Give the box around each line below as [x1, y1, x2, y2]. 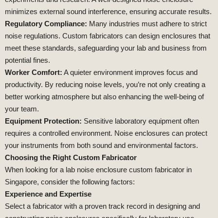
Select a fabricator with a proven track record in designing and [5, 202, 200, 211]
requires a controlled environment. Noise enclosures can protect [5, 129, 207, 138]
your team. [5, 105, 39, 113]
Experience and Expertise [5, 190, 91, 199]
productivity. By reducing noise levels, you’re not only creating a [5, 80, 205, 89]
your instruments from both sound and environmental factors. [5, 141, 198, 150]
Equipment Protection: [5, 117, 82, 126]
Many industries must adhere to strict [87, 19, 207, 28]
